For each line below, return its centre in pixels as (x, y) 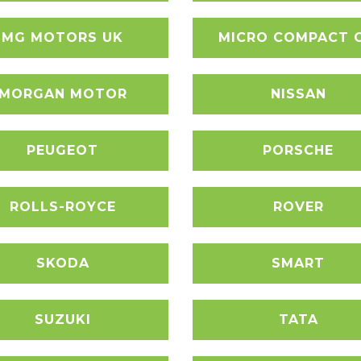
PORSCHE (299, 150)
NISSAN (298, 94)
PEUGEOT (63, 150)
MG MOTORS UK (63, 37)
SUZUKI (62, 320)
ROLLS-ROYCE (62, 207)
